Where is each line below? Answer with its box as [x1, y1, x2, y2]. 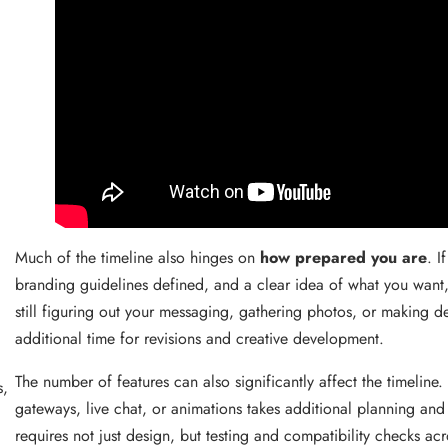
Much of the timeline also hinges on [14, 246, 260, 270]
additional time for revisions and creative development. [14, 327, 384, 351]
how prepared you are [259, 246, 427, 270]
